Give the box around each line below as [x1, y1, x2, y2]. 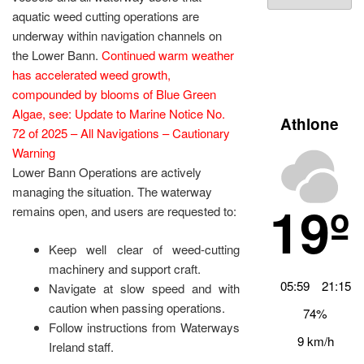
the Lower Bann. [12, 46, 102, 64]
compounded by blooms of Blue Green [12, 85, 216, 103]
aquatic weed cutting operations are [12, 7, 199, 25]
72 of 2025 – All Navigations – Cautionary [12, 124, 230, 142]
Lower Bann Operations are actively [12, 163, 201, 181]
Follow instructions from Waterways [49, 318, 240, 336]
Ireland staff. [49, 337, 114, 355]
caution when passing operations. [49, 298, 225, 316]
